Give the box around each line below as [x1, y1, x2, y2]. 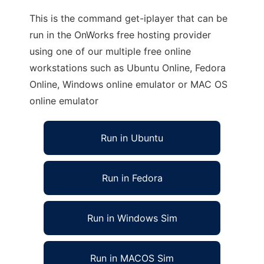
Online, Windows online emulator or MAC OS [29, 78, 227, 90]
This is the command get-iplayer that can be [29, 12, 227, 24]
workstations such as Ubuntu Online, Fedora [29, 62, 226, 74]
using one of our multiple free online [29, 45, 191, 57]
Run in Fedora [101, 172, 163, 184]
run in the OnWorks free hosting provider [29, 29, 211, 41]
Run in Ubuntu [101, 132, 163, 144]
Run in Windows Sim [87, 212, 177, 224]
